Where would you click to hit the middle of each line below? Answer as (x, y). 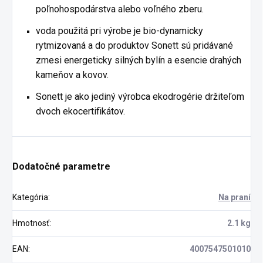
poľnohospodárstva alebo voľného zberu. (120, 9)
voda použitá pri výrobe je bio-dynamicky (119, 31)
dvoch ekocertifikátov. (80, 111)
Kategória (30, 197)
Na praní (235, 197)
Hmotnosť (31, 223)
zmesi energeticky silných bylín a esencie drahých (139, 60)
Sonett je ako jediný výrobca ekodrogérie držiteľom (140, 97)
